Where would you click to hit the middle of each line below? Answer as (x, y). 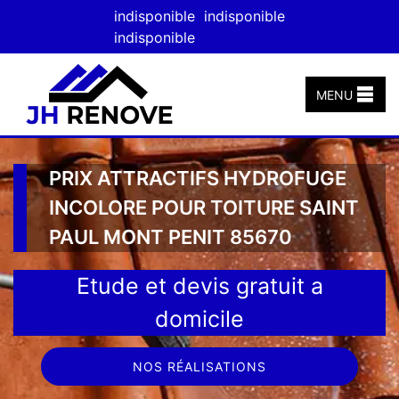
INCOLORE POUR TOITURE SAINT (204, 207)
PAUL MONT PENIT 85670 (171, 236)
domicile (199, 318)
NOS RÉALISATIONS (199, 366)
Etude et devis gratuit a (199, 285)
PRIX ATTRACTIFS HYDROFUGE (198, 178)
